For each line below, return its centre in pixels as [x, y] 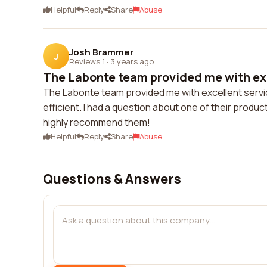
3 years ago [132, 61]
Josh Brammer [101, 52]
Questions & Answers [112, 179]
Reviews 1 [87, 61]
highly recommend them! [97, 122]
